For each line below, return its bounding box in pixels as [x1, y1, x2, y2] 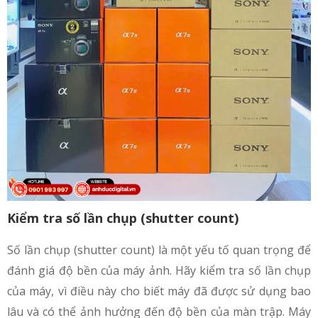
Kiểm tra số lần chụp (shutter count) [7, 209, 238, 227]
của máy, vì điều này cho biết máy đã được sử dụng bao [7, 283, 311, 300]
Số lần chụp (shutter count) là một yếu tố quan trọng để [7, 242, 311, 258]
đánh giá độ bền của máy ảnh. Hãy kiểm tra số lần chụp [7, 263, 311, 279]
